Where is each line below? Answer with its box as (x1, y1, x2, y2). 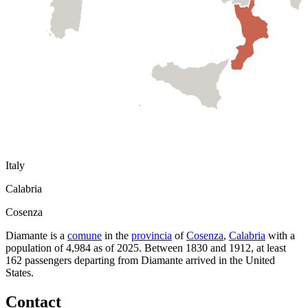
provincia (131, 230, 172, 242)
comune (67, 230, 102, 242)
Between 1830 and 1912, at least (144, 242, 286, 254)
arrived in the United (183, 254, 275, 267)
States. (5, 267, 34, 279)
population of (5, 242, 66, 254)
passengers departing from (22, 254, 141, 267)
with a (265, 230, 295, 242)
